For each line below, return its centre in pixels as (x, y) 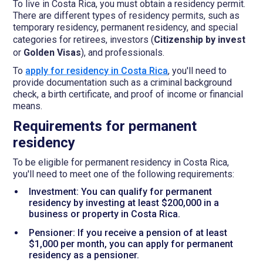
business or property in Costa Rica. (104, 214)
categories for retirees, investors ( (84, 39)
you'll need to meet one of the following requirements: (124, 174)
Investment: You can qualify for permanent (120, 191)
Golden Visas (51, 52)
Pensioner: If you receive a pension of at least (128, 232)
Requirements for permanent (105, 126)
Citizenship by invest (200, 39)
